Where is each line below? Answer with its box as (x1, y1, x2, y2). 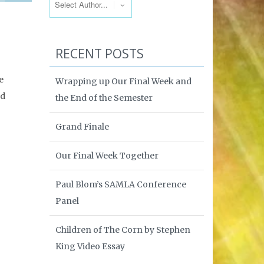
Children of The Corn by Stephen (55, 224, 190, 235)
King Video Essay (55, 240, 125, 252)
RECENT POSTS (55, 45, 144, 62)
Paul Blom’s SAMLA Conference (55, 179, 186, 190)
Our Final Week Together (55, 150, 159, 161)
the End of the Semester (55, 92, 153, 103)
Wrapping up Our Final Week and (55, 75, 192, 87)
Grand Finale (55, 121, 109, 132)
